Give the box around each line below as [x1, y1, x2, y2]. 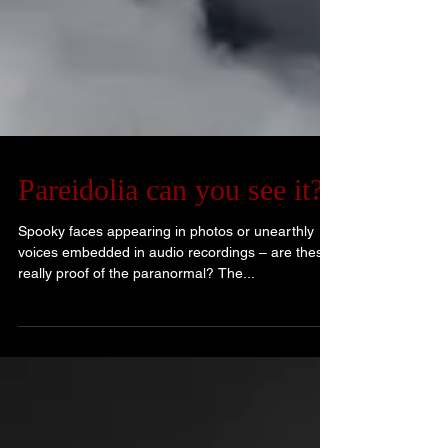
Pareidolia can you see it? [18, 205, 323, 238]
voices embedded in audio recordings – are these [18, 276, 331, 292]
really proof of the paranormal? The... [18, 297, 255, 313]
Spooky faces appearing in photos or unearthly [18, 255, 314, 271]
